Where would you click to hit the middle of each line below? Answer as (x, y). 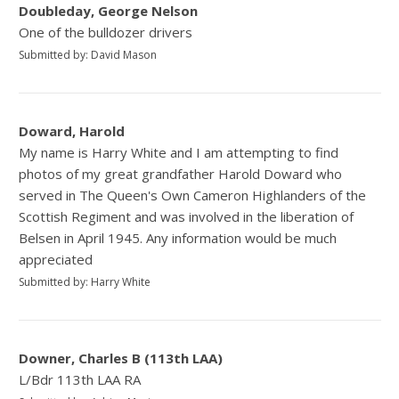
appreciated (56, 259)
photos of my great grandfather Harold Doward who (181, 173)
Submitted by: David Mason (88, 54)
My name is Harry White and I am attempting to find (179, 152)
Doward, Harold (72, 130)
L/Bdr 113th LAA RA (80, 379)
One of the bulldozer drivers (106, 32)
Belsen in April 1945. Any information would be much (178, 237)
